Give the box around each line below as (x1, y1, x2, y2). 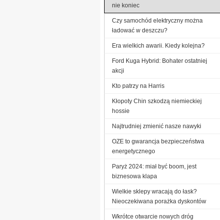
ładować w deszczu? (112, 27, 167, 34)
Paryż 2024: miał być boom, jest (112, 163, 196, 170)
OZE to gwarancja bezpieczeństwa (112, 137, 204, 145)
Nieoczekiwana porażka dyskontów (112, 197, 206, 205)
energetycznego (112, 147, 155, 155)
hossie (112, 107, 130, 114)
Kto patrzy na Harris (112, 82, 165, 89)
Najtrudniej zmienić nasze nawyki (112, 122, 201, 130)
